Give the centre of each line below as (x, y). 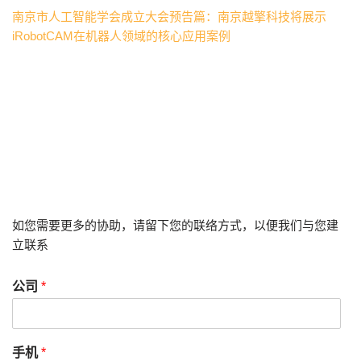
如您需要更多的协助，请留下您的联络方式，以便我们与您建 (175, 225)
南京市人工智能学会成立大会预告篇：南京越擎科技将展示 (169, 17)
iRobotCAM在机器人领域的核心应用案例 (121, 36)
